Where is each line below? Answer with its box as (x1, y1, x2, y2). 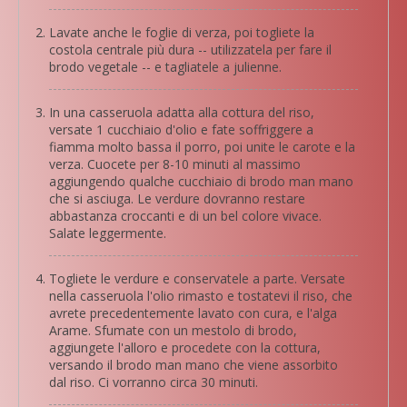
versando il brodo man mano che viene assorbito (49, 355, 338, 373)
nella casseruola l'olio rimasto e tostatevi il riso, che (49, 286, 352, 304)
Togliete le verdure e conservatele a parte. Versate (49, 269, 345, 287)
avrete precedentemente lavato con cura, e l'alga (49, 303, 337, 322)
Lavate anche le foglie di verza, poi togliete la (49, 23, 314, 41)
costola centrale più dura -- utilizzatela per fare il (49, 40, 332, 58)
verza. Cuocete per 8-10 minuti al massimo (49, 154, 301, 173)
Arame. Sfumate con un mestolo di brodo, (49, 321, 297, 339)
